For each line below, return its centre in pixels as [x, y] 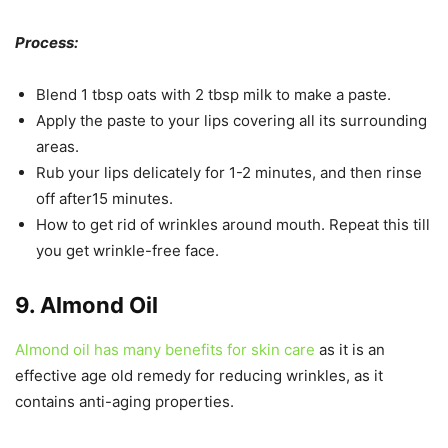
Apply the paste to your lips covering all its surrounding [231, 120]
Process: [46, 42]
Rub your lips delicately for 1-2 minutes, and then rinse [229, 172]
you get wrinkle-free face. [127, 250]
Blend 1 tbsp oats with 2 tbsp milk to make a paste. [213, 94]
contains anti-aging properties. [124, 401]
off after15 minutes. [104, 198]
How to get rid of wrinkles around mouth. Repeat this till [233, 224]
